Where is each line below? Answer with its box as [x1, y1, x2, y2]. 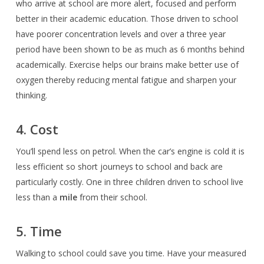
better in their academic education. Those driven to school [15, 13, 238, 25]
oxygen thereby [15, 74, 75, 86]
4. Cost [15, 120, 58, 138]
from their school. [77, 192, 147, 203]
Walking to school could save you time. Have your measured [15, 247, 246, 259]
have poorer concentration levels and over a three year [15, 28, 226, 40]
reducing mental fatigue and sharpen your [77, 74, 236, 86]
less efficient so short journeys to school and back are [15, 161, 223, 173]
